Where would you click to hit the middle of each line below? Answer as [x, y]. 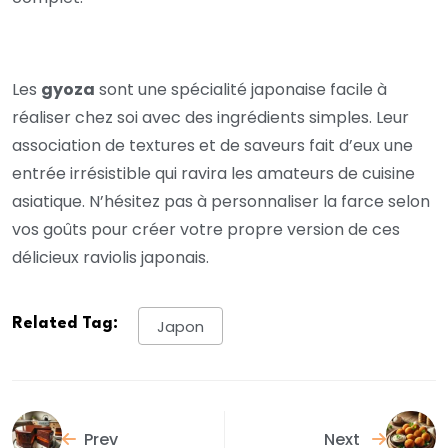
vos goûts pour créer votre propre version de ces [206, 230]
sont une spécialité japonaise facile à [241, 90]
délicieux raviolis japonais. [110, 258]
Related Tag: [65, 324]
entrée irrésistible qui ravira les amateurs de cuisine [213, 174]
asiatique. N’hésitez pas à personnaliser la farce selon [221, 202]
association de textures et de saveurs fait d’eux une [212, 146]
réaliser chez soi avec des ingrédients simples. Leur [210, 118]
